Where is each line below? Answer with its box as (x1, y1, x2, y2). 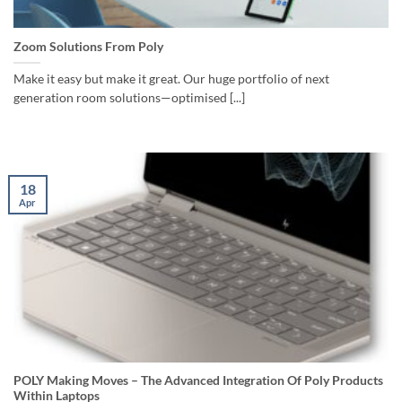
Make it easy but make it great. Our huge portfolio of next (13, 71, 329, 86)
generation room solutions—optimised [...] (13, 90, 245, 105)
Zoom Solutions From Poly (13, 39, 163, 54)
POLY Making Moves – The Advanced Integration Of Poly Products (13, 373, 383, 389)
